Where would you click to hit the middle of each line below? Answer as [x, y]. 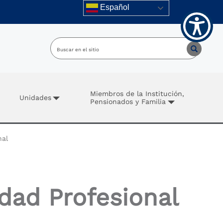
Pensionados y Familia [128, 102]
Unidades [35, 98]
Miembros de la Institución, [137, 94]
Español [114, 7]
